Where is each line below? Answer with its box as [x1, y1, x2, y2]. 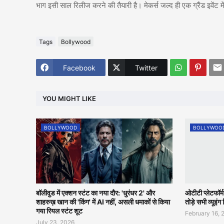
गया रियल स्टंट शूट [36, 206, 82, 215]
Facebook [63, 63, 95, 72]
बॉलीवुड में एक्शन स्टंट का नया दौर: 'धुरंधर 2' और [36, 188, 155, 197]
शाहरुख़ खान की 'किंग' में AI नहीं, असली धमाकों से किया [36, 197, 170, 206]
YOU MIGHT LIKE [42, 94, 96, 102]
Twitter [135, 63, 157, 72]
